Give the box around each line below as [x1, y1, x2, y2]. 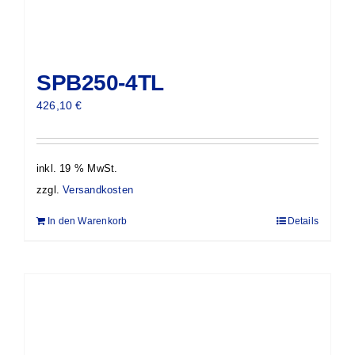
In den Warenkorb [48, 216, 128, 227]
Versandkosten [63, 185, 133, 197]
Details [287, 216, 319, 227]
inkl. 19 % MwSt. [36, 162, 118, 174]
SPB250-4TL [36, 70, 164, 95]
